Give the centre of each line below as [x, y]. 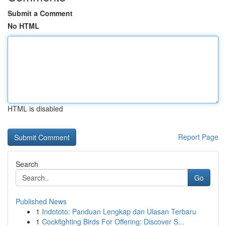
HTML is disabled [35, 108]
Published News [41, 201]
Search [27, 164]
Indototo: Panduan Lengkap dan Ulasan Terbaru [119, 211]
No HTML [23, 26]
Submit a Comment [40, 13]
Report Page [198, 137]
